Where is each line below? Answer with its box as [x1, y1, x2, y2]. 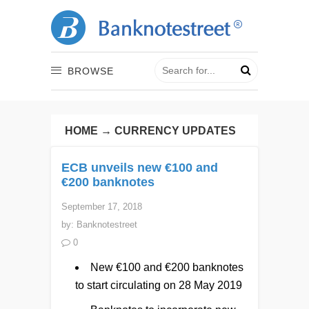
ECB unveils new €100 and [61, 160, 218, 175]
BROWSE [68, 65, 114, 77]
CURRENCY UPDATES [114, 124, 236, 137]
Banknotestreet [77, 219, 137, 230]
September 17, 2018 [61, 201, 142, 212]
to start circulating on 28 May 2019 [75, 279, 242, 291]
